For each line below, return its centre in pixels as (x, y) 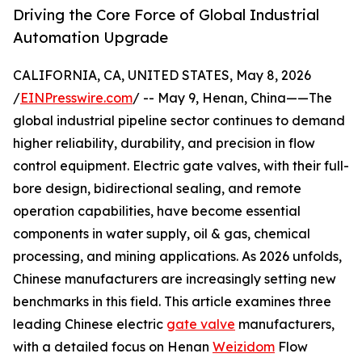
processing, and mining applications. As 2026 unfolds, (177, 257)
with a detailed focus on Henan (113, 347)
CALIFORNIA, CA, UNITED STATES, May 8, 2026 (162, 76)
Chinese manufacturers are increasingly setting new (175, 279)
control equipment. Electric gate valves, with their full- (181, 166)
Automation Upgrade (90, 38)
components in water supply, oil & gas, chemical (162, 234)
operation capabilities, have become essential (157, 211)
